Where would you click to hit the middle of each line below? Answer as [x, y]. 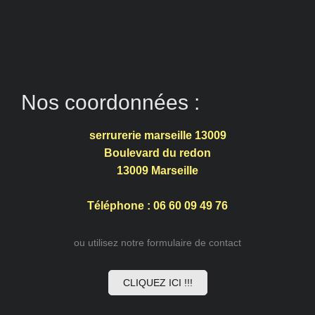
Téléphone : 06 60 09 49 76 [157, 206]
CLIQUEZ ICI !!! [157, 283]
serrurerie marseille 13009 [157, 136]
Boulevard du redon [157, 153]
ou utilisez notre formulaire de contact [157, 243]
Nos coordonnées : [110, 103]
